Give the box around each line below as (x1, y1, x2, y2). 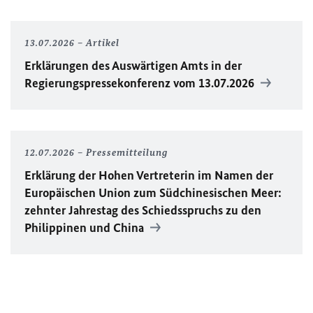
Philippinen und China (24, 220, 147, 235)
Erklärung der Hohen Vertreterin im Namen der (24, 168, 273, 183)
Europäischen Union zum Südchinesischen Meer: (24, 185, 282, 201)
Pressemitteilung (86, 147, 168, 159)
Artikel (86, 37, 119, 49)
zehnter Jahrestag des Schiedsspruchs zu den (24, 203, 261, 218)
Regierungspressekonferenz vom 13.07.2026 (24, 75, 257, 91)
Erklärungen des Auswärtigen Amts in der (24, 58, 242, 73)
